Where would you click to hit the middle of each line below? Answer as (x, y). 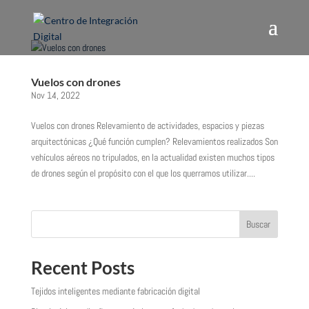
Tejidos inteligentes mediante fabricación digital (115, 291)
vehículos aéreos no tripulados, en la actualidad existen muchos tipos (152, 157)
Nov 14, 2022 (55, 95)
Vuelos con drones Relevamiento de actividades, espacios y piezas (147, 126)
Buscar (259, 224)
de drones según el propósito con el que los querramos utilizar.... (143, 173)
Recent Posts (82, 268)
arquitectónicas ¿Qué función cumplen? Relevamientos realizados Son (154, 141)
